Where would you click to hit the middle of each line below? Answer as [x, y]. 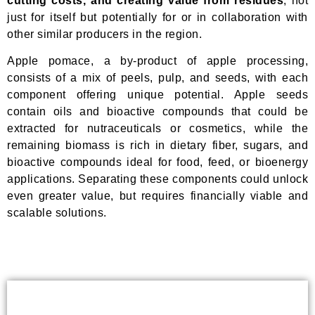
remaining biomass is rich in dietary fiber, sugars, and [157, 145]
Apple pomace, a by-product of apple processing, [157, 60]
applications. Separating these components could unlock [157, 179]
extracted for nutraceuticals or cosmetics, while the [157, 128]
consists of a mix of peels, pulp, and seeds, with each [157, 77]
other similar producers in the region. [104, 34]
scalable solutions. [57, 212]
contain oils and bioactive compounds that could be [157, 111]
